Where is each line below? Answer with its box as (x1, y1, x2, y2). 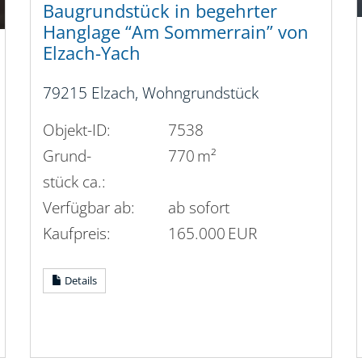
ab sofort (168, 196, 230, 218)
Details (62, 272, 98, 288)
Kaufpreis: (43, 221, 112, 244)
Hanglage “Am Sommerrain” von (43, 19, 309, 45)
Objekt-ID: (43, 118, 112, 141)
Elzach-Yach (43, 40, 141, 66)
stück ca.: (43, 170, 107, 192)
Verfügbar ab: (43, 196, 136, 218)
